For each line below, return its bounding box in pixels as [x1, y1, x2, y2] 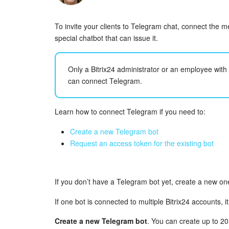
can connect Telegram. [68, 75, 142, 86]
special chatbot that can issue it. [55, 32, 158, 43]
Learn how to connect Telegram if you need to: [55, 106, 205, 117]
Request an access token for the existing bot [70, 138, 214, 148]
